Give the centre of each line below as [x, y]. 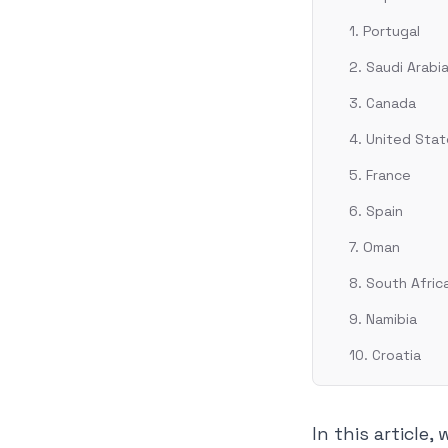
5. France [380, 175]
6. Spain [376, 211]
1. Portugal [384, 31]
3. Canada [382, 103]
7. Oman [374, 247]
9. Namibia [383, 319]
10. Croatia [385, 355]
